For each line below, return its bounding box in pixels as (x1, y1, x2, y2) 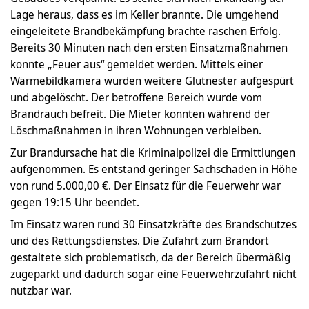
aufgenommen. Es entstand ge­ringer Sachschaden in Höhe (10, 161, 297, 177)
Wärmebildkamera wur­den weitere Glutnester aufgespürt (10, 73, 294, 88)
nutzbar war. (10, 283, 72, 298)
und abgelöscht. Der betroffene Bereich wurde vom (10, 90, 262, 105)
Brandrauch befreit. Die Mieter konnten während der (10, 106, 270, 121)
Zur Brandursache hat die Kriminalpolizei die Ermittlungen (10, 145, 295, 160)
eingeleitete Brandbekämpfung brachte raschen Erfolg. (10, 23, 281, 39)
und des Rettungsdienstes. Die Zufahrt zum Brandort (10, 233, 269, 248)
